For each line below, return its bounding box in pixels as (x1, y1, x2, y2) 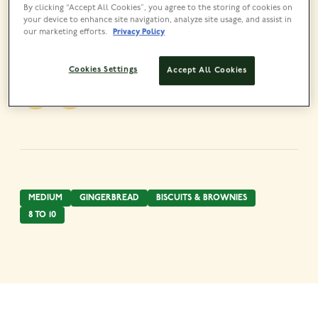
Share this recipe (20, 49, 121, 63)
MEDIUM (28, 193, 62, 202)
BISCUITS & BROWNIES (156, 193, 247, 202)
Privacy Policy (113, 28, 165, 37)
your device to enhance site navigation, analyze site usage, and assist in (23, 16, 292, 25)
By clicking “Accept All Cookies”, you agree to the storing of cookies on (23, 4, 293, 13)
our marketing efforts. (23, 28, 110, 37)
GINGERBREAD (79, 193, 139, 202)
